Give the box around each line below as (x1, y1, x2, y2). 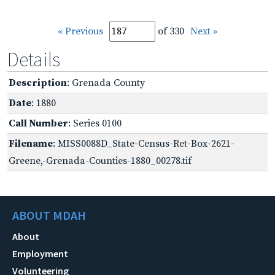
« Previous (57, 25, 103, 37)
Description (9, 76, 67, 89)
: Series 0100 (68, 117, 122, 130)
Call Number (9, 117, 68, 130)
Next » (190, 25, 218, 37)
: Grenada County (67, 76, 145, 89)
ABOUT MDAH (12, 207, 86, 223)
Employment (12, 247, 68, 260)
